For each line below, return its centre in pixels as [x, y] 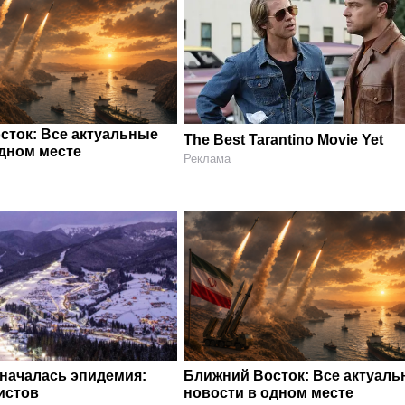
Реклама [207, 158]
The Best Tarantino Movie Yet [284, 139]
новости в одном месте [269, 393]
